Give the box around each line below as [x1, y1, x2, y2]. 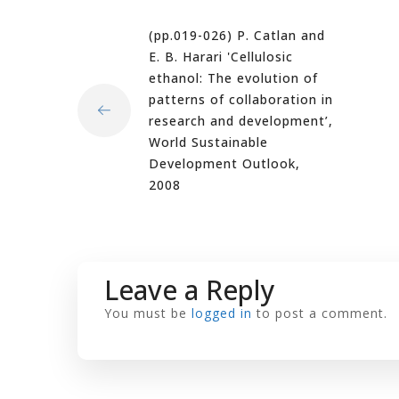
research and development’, [149, 112, 333, 129]
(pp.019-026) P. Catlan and [149, 27, 325, 44]
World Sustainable [149, 134, 268, 151]
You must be [104, 305, 191, 322]
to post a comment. [252, 305, 387, 322]
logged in [191, 305, 252, 322]
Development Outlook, [149, 155, 300, 172]
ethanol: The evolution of [149, 69, 318, 86]
